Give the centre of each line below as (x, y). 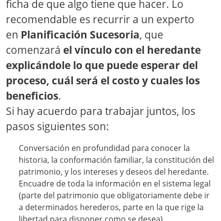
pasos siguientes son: (57, 127)
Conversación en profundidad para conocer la (104, 148)
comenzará (35, 50)
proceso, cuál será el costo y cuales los (103, 81)
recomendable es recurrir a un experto (100, 19)
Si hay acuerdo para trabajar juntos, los (101, 111)
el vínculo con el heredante (132, 50)
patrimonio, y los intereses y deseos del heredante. (113, 172)
